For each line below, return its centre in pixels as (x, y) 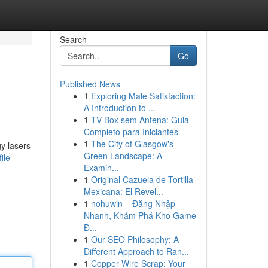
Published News (90, 84)
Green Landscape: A (123, 156)
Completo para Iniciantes (131, 132)
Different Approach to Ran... (136, 251)
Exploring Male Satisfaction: (143, 96)
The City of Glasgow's (132, 144)
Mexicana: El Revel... (123, 191)
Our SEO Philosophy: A (135, 239)
